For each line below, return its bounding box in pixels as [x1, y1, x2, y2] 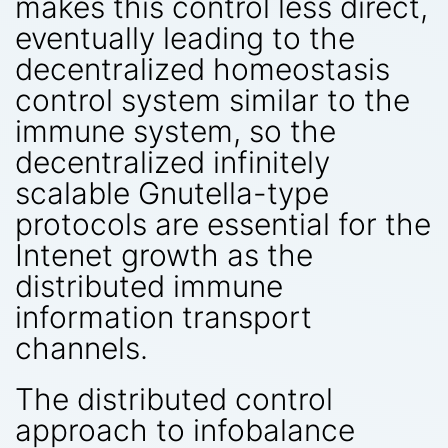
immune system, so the [15, 112, 336, 149]
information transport [15, 298, 312, 335]
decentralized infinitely [15, 143, 330, 180]
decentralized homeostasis [15, 50, 390, 87]
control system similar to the [15, 81, 410, 118]
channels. [15, 329, 148, 366]
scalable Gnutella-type [15, 174, 329, 211]
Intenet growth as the [15, 236, 313, 273]
